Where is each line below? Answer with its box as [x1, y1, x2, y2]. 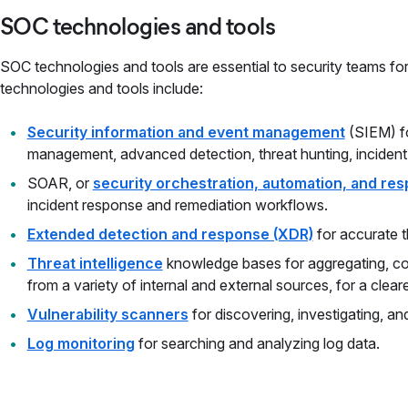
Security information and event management [26, 123, 345, 141]
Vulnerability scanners [26, 305, 189, 323]
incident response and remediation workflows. [26, 196, 328, 214]
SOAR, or [26, 174, 93, 192]
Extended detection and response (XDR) [26, 225, 313, 243]
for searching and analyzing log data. [134, 334, 380, 352]
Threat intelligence [26, 254, 163, 272]
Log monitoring [26, 334, 135, 352]
